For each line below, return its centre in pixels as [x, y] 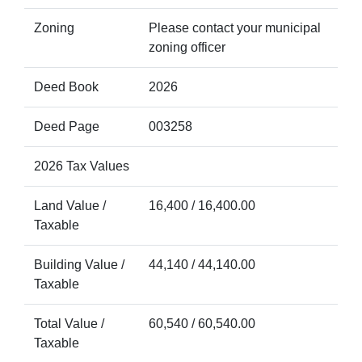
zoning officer [187, 47]
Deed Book [66, 87]
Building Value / [79, 265]
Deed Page [67, 126]
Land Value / [70, 206]
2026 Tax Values [82, 166]
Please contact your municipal [235, 28]
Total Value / [69, 324]
